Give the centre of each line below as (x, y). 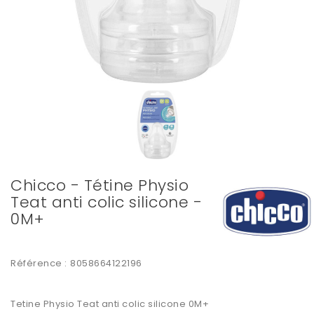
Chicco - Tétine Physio (100, 186)
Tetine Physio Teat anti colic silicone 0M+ (111, 304)
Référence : (39, 264)
